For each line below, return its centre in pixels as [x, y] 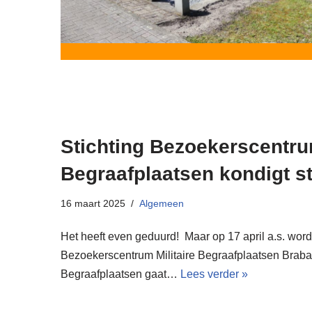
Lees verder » [214, 274]
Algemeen [162, 204]
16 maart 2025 [93, 204]
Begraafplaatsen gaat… [120, 274]
